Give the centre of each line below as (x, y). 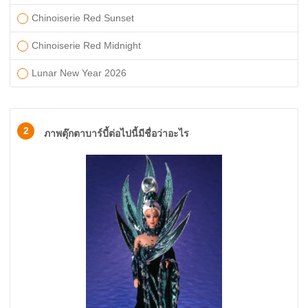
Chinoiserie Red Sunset (83, 18)
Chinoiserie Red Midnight (86, 45)
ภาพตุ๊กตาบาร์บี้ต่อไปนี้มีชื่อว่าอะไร (117, 133)
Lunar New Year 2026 (79, 73)
